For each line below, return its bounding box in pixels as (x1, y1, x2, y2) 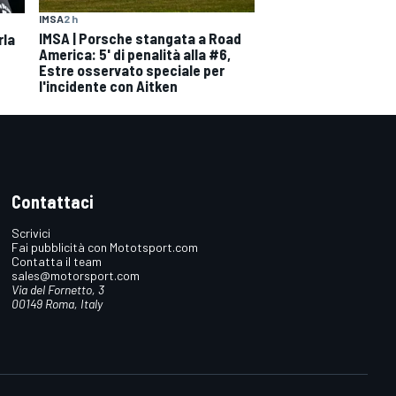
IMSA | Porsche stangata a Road (39, 28, 241, 47)
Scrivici (11, 225, 51, 240)
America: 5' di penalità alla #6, (39, 44, 231, 63)
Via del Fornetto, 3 (11, 281, 105, 297)
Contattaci (11, 190, 95, 212)
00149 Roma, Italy (11, 295, 103, 311)
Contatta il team (11, 253, 103, 269)
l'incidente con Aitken (39, 76, 178, 95)
